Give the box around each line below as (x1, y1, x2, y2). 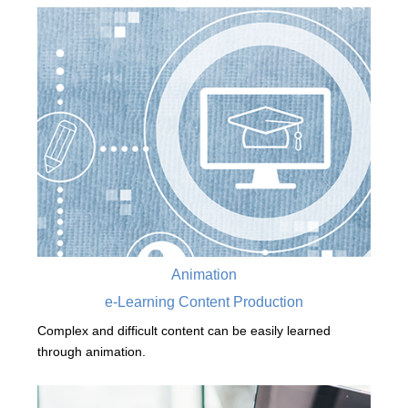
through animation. (36, 344, 146, 360)
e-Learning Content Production (105, 294, 303, 311)
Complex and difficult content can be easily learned (36, 323, 331, 339)
